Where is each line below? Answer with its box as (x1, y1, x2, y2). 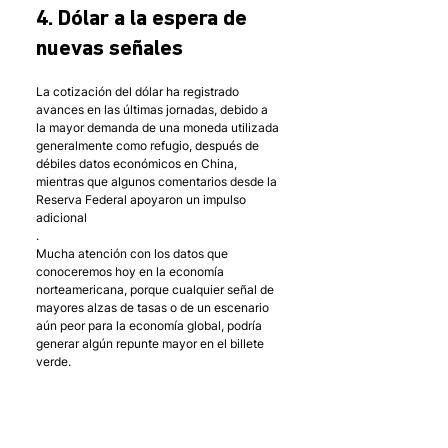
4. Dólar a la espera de (36, 8, 252, 32)
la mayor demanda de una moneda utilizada (36, 120, 282, 136)
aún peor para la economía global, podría (36, 318, 265, 334)
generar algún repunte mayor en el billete (36, 336, 267, 352)
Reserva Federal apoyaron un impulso (36, 192, 249, 208)
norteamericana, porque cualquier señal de (36, 282, 277, 298)
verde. (36, 354, 71, 370)
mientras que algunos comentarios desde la (36, 174, 280, 190)
